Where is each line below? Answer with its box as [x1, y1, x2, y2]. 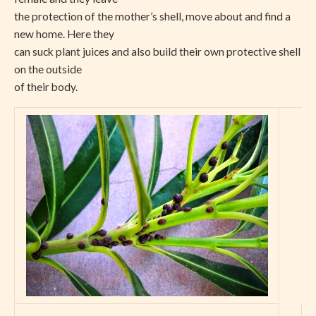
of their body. [14, 80, 78, 94]
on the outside [14, 63, 82, 76]
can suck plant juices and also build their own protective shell [14, 45, 300, 59]
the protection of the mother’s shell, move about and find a [14, 10, 291, 23]
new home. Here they [14, 28, 114, 41]
